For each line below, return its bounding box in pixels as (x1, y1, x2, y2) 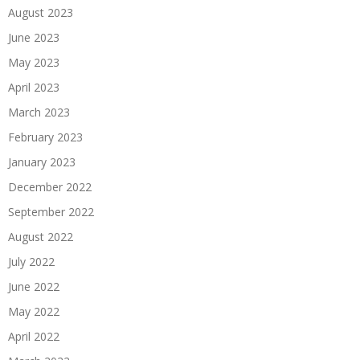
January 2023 (8, 153, 76, 170)
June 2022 (8, 278, 59, 294)
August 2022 (8, 228, 73, 244)
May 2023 (8, 54, 59, 70)
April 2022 (8, 328, 59, 344)
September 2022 (8, 203, 94, 219)
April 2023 (8, 79, 59, 95)
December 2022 (8, 178, 92, 194)
